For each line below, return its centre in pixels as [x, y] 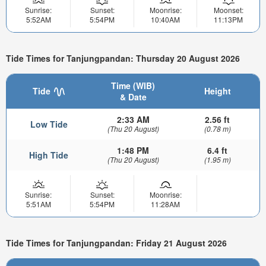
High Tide [49, 155]
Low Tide [49, 124]
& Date [133, 97]
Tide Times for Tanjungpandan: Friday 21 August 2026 [116, 243]
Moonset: [228, 9]
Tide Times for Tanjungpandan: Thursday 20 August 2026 [123, 58]
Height [217, 91]
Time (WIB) [133, 86]
